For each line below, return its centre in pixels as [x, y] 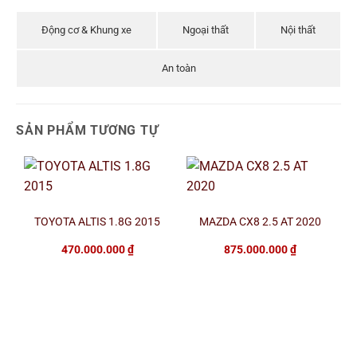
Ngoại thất [206, 29]
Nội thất [298, 29]
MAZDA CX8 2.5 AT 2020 [260, 222]
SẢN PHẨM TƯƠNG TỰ [87, 130]
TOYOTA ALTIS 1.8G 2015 [97, 222]
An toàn [178, 68]
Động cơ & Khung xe [87, 29]
